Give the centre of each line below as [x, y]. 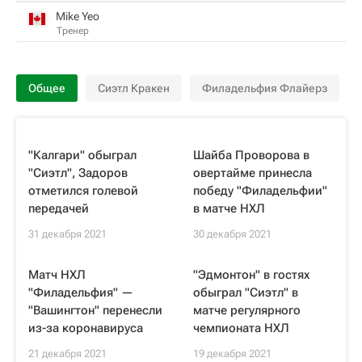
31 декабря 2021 [67, 234]
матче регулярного [247, 310]
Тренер [73, 30]
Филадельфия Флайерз [265, 88]
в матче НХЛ [229, 208]
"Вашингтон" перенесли [95, 310]
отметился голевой [83, 191]
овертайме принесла [253, 173]
